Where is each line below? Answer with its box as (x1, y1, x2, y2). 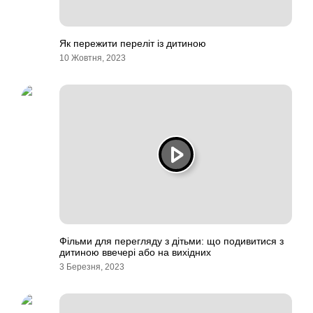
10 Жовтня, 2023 (59, 53, 126, 63)
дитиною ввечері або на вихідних (59, 247, 211, 258)
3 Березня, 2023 (59, 262, 124, 272)
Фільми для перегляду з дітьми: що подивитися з (59, 235, 284, 247)
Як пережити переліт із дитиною (59, 38, 206, 49)
